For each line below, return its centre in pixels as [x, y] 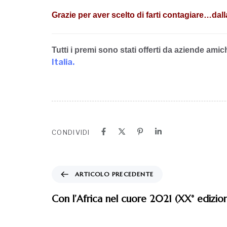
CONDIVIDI [71, 133]
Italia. [63, 62]
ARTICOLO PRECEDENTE [114, 174]
